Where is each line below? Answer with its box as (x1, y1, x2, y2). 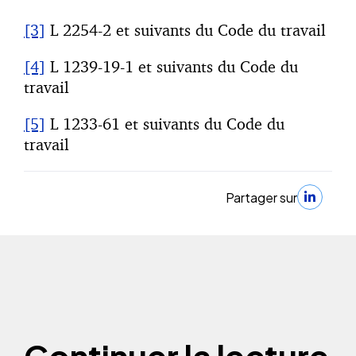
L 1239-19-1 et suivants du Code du (45, 56, 298, 77)
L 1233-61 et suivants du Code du (45, 114, 284, 134)
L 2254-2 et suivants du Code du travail (45, 20, 326, 41)
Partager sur (226, 188, 297, 206)
